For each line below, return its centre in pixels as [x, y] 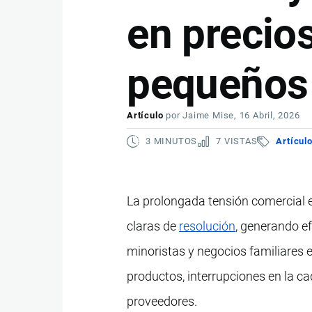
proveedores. [162, 301]
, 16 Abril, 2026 [267, 115]
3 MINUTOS [172, 141]
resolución [208, 226]
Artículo [145, 115]
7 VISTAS [237, 141]
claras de [153, 226]
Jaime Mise [209, 115]
